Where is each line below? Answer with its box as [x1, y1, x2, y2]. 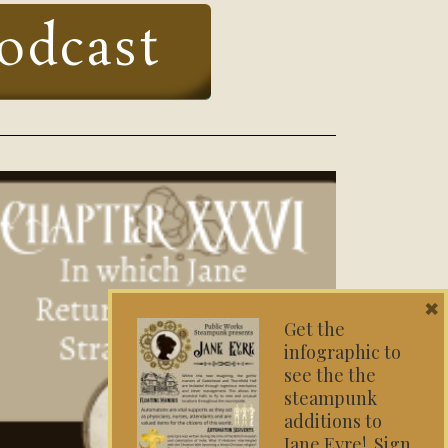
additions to [284, 409, 382, 433]
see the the [284, 363, 376, 387]
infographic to [284, 340, 401, 364]
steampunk [284, 386, 377, 410]
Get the [284, 317, 345, 341]
